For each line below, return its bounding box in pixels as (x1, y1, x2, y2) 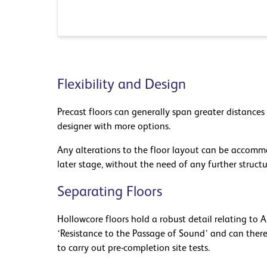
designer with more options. (57, 122, 170, 132)
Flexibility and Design (57, 78, 186, 92)
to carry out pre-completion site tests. (57, 244, 210, 253)
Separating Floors (57, 185, 162, 200)
